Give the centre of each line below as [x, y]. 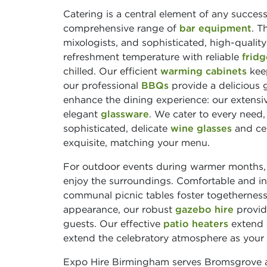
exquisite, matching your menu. [136, 142]
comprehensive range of [121, 28]
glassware [125, 114]
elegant [82, 114]
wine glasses [201, 128]
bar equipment [215, 28]
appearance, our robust [119, 209]
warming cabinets [204, 71]
